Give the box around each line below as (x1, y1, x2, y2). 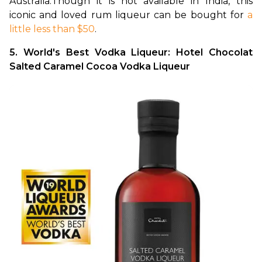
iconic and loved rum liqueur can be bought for (9, 9, 247, 21)
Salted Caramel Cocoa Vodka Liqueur (9, 61, 192, 73)
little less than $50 (9, 23, 95, 35)
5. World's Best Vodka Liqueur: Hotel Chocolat (9, 47, 253, 58)
